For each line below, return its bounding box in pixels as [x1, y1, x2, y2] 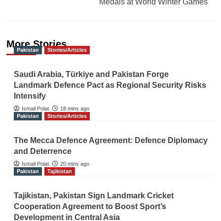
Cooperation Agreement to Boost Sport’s [13, 202, 166, 211]
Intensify [13, 91, 46, 100]
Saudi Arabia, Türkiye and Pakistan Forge [13, 70, 169, 78]
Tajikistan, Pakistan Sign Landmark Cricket [13, 191, 174, 200]
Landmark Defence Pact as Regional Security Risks [13, 80, 206, 89]
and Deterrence [13, 147, 72, 155]
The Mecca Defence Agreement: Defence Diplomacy [13, 136, 208, 145]
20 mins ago [60, 160, 89, 167]
